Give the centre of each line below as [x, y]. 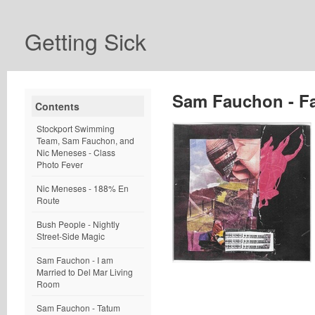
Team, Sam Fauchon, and [85, 140]
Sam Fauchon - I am [75, 260]
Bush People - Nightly [78, 224]
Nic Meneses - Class [76, 152]
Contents [57, 106]
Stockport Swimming [76, 128]
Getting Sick [85, 41]
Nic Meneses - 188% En [83, 188]
